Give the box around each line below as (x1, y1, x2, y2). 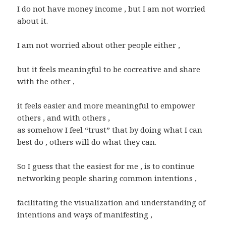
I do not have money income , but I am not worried (17, 4, 206, 14)
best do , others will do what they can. (17, 137, 157, 147)
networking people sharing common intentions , (17, 173, 197, 184)
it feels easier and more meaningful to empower (17, 100, 196, 111)
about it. (17, 16, 48, 26)
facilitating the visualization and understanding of (17, 197, 206, 208)
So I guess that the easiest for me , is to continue (17, 161, 195, 172)
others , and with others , (17, 112, 110, 123)
